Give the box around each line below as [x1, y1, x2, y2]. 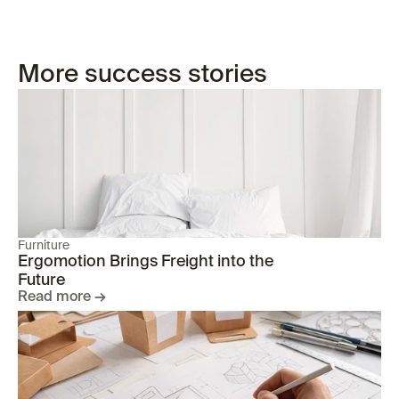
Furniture [18, 237, 69, 253]
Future [18, 273, 65, 289]
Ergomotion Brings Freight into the [18, 254, 273, 270]
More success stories [18, 62, 267, 87]
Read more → [18, 290, 106, 305]
